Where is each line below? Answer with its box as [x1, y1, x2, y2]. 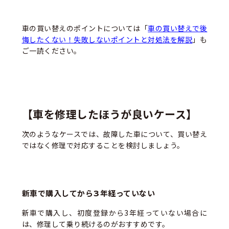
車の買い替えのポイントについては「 [21, 23, 148, 34]
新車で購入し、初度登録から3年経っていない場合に [21, 208, 208, 218]
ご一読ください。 [21, 45, 81, 56]
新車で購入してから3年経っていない [21, 189, 155, 199]
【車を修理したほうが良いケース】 [21, 108, 197, 122]
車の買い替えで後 [148, 23, 208, 34]
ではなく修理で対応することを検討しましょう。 [21, 140, 185, 150]
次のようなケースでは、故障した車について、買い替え [21, 128, 208, 139]
